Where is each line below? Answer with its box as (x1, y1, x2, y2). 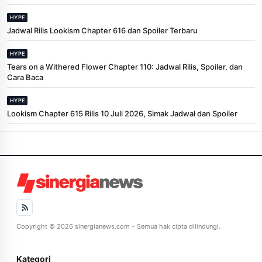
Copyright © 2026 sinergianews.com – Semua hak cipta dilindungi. (16, 222, 220, 230)
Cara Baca (7, 72, 43, 82)
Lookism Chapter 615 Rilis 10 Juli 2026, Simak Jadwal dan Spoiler (7, 108, 237, 118)
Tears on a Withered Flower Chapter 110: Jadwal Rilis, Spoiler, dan (7, 61, 243, 71)
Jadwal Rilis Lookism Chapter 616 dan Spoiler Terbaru (7, 25, 198, 35)
